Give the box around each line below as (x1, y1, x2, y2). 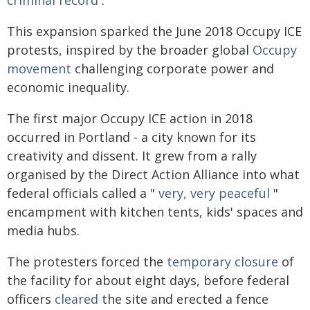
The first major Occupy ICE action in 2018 (7, 109, 253, 127)
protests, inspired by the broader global (7, 41, 253, 58)
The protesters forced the (7, 253, 167, 270)
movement (7, 60, 71, 77)
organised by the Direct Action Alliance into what (7, 165, 300, 183)
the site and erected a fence (98, 290, 268, 307)
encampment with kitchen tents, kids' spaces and (7, 203, 303, 220)
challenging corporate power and (71, 60, 274, 77)
